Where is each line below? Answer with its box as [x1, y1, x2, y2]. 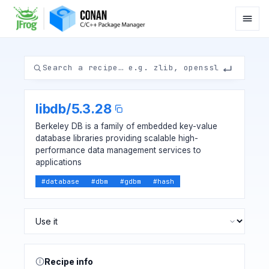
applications [35, 157, 82, 167]
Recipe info [44, 256, 93, 267]
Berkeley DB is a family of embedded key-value [35, 121, 217, 131]
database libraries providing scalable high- [35, 133, 198, 143]
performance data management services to [35, 145, 201, 155]
